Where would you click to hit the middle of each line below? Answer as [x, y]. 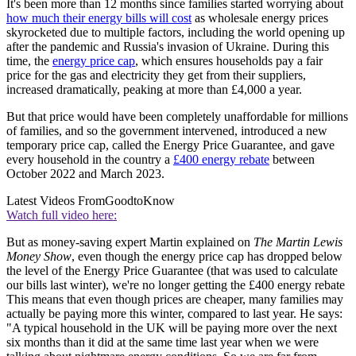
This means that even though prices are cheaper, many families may [175, 299]
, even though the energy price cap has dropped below [207, 256]
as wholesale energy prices [260, 17]
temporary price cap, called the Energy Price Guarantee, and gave [170, 145]
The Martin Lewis [298, 242]
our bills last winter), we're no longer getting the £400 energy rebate [176, 284]
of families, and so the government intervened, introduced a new [167, 130]
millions [328, 116]
